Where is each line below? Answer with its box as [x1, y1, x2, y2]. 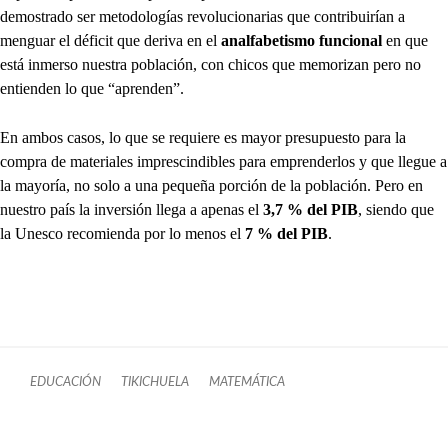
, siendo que [358, 201, 434, 219]
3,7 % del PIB [263, 201, 358, 219]
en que [382, 32, 428, 50]
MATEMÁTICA [209, 376, 285, 389]
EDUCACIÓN [30, 376, 101, 389]
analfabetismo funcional [221, 32, 382, 50]
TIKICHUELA [121, 376, 189, 389]
